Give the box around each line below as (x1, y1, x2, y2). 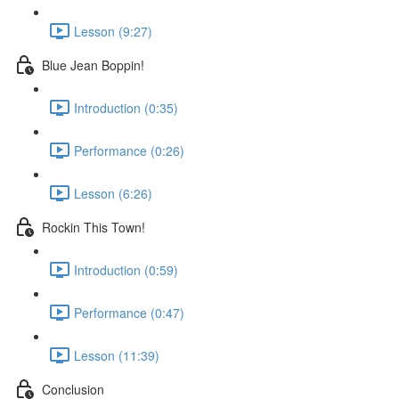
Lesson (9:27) (74, 21, 152, 40)
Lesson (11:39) (74, 346, 159, 364)
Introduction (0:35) (74, 98, 178, 117)
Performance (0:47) (74, 303, 184, 322)
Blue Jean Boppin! (42, 55, 144, 74)
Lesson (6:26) (74, 183, 152, 202)
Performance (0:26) (74, 141, 184, 159)
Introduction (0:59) (74, 260, 178, 279)
